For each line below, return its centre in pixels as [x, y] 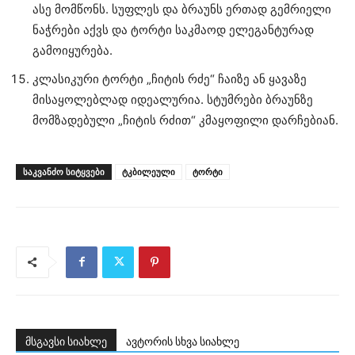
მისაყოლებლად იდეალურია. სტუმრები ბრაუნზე [173, 99]
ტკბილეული [149, 171]
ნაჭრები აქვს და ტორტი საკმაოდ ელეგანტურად [173, 29]
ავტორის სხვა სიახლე [183, 341]
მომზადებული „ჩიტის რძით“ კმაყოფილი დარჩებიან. [185, 120]
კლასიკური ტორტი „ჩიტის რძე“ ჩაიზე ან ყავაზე [170, 78]
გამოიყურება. [73, 50]
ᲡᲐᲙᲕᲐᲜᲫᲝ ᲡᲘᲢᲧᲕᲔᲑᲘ [64, 171]
